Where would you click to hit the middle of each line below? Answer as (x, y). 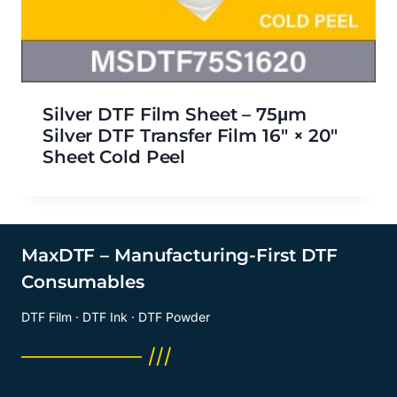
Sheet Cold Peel (114, 157)
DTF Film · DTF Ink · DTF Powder (116, 317)
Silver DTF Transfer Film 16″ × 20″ (190, 136)
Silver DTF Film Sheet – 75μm (175, 115)
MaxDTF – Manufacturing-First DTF (180, 256)
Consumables (83, 282)
